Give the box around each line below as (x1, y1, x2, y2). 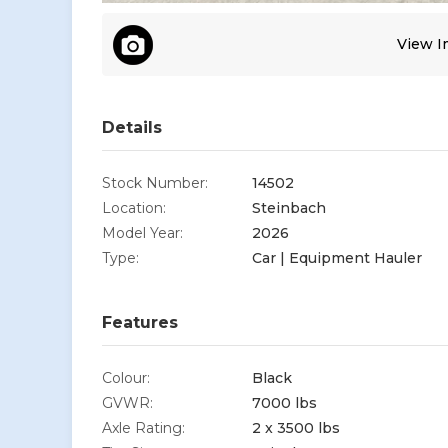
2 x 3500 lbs (252, 418, 340, 437)
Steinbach (252, 198, 326, 217)
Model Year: (102, 223, 183, 242)
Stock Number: (102, 173, 208, 192)
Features (102, 312, 178, 332)
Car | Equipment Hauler (252, 248, 422, 267)
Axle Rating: (102, 418, 185, 437)
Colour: (102, 368, 150, 387)
